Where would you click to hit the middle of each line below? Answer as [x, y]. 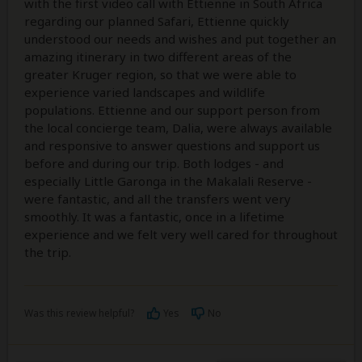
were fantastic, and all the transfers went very [158, 198]
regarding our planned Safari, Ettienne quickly [157, 21]
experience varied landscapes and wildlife [145, 92]
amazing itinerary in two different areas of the [158, 56]
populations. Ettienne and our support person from [172, 109]
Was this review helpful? [79, 313]
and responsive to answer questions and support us [172, 145]
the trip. [48, 252]
